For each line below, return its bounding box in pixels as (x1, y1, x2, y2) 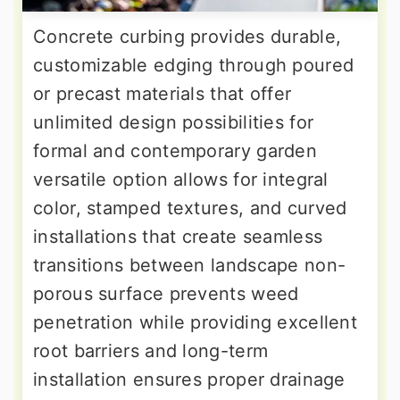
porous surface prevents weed (33, 282, 299, 304)
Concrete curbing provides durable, (33, 25, 342, 47)
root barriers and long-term (33, 339, 269, 362)
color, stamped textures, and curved (33, 196, 347, 219)
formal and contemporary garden (33, 139, 317, 162)
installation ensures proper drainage (33, 368, 346, 390)
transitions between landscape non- (33, 254, 346, 276)
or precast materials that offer (33, 82, 292, 104)
